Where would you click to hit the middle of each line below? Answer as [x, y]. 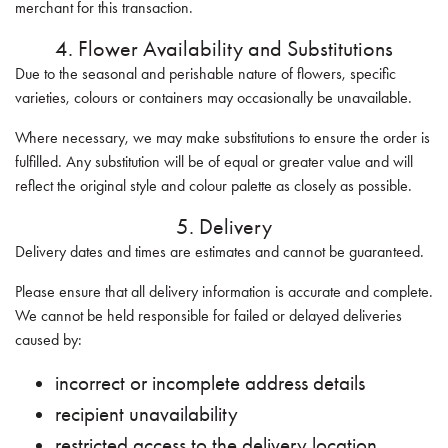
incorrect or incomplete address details [210, 383]
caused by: [48, 339]
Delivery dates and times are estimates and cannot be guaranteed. [219, 251]
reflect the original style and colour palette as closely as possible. [213, 185]
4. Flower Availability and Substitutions [224, 48]
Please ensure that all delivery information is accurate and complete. [224, 291]
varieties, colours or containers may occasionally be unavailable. [213, 97]
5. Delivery [224, 226]
